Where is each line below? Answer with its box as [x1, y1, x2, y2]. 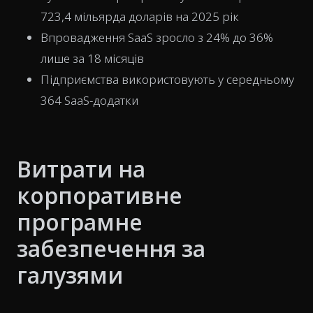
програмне [17, 207, 143, 237]
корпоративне [17, 180, 182, 210]
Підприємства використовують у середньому [41, 71, 294, 87]
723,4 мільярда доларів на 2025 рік [41, 8, 239, 24]
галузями [17, 260, 123, 290]
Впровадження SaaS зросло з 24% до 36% [41, 29, 273, 45]
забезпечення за [17, 233, 205, 263]
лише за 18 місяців [41, 50, 144, 66]
